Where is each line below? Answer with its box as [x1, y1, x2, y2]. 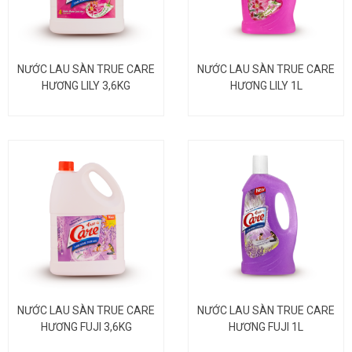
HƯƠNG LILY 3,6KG [42, 79, 130, 92]
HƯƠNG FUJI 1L [229, 320, 303, 333]
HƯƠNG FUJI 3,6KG [40, 320, 132, 333]
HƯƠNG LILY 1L [229, 79, 302, 92]
